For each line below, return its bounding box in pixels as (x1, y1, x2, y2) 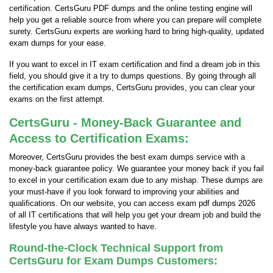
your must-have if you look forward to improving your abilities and (9, 187, 239, 196)
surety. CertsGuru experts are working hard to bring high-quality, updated (9, 27, 264, 36)
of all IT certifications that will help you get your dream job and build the (9, 210, 261, 219)
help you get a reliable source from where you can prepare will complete (9, 15, 261, 24)
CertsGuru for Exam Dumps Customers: (9, 255, 218, 267)
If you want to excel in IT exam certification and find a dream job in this (9, 60, 260, 69)
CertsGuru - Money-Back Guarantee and (9, 116, 241, 129)
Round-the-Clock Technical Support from (9, 242, 223, 254)
